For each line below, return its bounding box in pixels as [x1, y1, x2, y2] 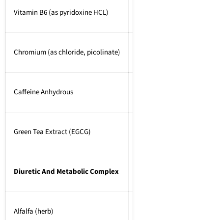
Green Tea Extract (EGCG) [14, 126, 91, 137]
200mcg [160, 47, 183, 57]
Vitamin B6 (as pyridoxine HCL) [14, 7, 109, 18]
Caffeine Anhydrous [14, 86, 73, 97]
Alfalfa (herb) [14, 206, 54, 217]
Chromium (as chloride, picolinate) [14, 47, 120, 57]
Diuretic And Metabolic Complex [14, 166, 119, 177]
